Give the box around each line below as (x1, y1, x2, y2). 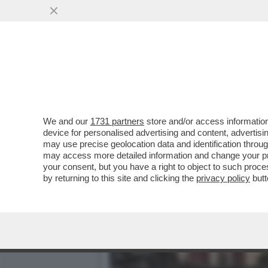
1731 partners (90, 116, 144, 126)
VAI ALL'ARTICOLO (127, 91, 212, 102)
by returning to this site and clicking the (43, 173, 196, 183)
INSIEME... (109, 66, 169, 80)
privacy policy (196, 173, 250, 183)
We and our (43, 116, 90, 126)
